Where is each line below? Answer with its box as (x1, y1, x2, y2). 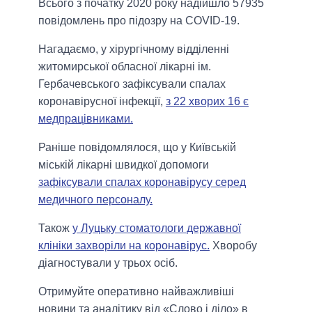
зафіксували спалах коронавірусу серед (38, 176, 246, 189)
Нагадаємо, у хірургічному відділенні (38, 43, 229, 56)
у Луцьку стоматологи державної (72, 222, 241, 235)
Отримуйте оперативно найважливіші (38, 286, 234, 298)
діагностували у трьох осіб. (38, 257, 178, 270)
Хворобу (210, 240, 257, 252)
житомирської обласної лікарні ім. (38, 61, 211, 73)
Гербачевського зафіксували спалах (38, 78, 226, 91)
